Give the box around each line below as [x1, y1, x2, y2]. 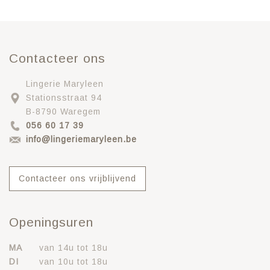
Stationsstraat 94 [26, 92, 102, 102]
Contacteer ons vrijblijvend [19, 173, 136, 183]
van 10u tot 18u [39, 256, 108, 266]
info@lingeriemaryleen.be [26, 134, 137, 144]
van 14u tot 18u [39, 242, 108, 253]
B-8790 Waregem [26, 106, 101, 116]
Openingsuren [9, 215, 93, 229]
